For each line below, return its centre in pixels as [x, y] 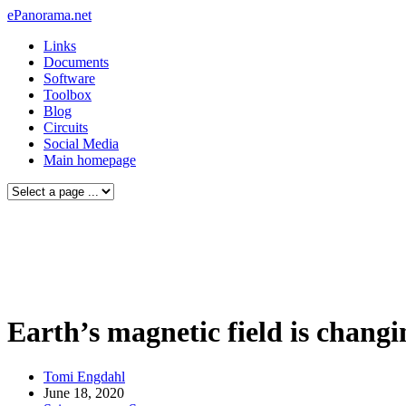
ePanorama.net [49, 15]
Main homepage [90, 160]
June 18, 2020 [84, 392]
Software [69, 78]
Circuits [66, 127]
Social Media [81, 144]
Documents [76, 62]
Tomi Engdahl [84, 376]
